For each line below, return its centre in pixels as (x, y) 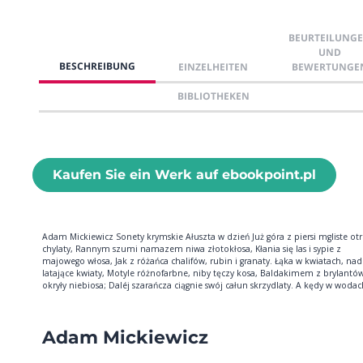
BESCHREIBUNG (97, 66)
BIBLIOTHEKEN (214, 96)
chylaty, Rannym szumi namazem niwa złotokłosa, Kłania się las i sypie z (192, 248)
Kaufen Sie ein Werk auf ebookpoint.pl (184, 174)
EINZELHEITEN (214, 66)
